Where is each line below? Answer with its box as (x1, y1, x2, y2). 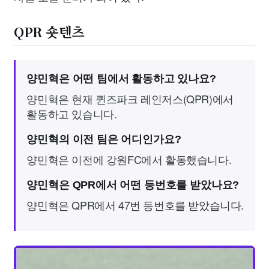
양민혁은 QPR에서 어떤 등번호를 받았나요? (26, 178, 240, 191)
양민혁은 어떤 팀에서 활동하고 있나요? (26, 72, 216, 85)
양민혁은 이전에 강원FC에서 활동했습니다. (26, 151, 232, 167)
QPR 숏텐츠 (14, 21, 85, 41)
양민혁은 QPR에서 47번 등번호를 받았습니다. (26, 196, 244, 213)
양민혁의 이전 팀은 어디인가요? (26, 133, 181, 145)
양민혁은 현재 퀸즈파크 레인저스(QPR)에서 (26, 90, 234, 106)
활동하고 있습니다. (26, 105, 117, 121)
